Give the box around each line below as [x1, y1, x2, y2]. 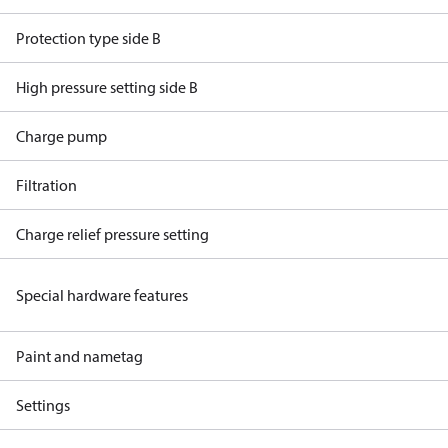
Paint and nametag [16, 346, 143, 366]
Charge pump [16, 126, 107, 146]
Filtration [16, 175, 77, 195]
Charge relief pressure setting [16, 224, 209, 244]
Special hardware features [16, 285, 188, 305]
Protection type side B [16, 28, 161, 48]
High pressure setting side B [16, 77, 198, 97]
